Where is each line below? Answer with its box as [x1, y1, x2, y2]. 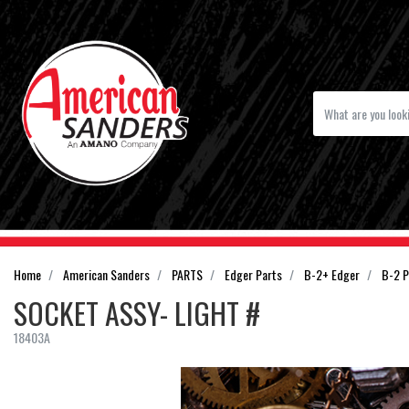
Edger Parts [225, 264, 282, 284]
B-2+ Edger [304, 264, 360, 284]
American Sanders [63, 264, 150, 284]
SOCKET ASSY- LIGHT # [14, 290, 260, 334]
